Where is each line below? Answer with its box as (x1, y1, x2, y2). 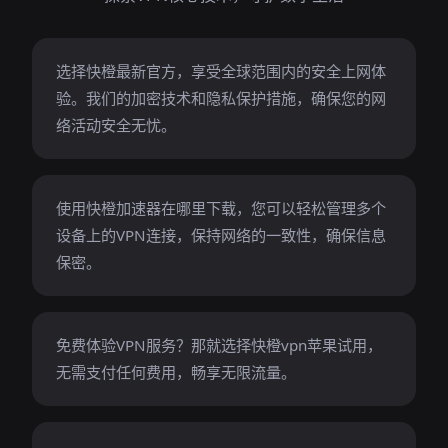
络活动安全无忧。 (56, 115, 176, 135)
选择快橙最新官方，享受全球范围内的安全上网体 (56, 61, 386, 81)
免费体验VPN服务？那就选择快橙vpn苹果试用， (56, 335, 382, 355)
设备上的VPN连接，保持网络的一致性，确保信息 (56, 225, 386, 245)
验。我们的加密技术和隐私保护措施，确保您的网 (56, 88, 386, 108)
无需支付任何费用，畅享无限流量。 (56, 362, 296, 382)
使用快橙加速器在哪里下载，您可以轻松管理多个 (56, 198, 386, 218)
